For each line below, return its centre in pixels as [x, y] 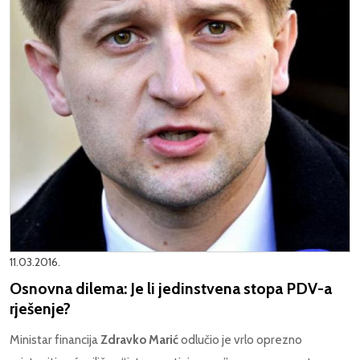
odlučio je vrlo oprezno [240, 339]
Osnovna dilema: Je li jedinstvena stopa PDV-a [171, 288]
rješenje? [40, 308]
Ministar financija [55, 339]
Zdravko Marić [139, 339]
